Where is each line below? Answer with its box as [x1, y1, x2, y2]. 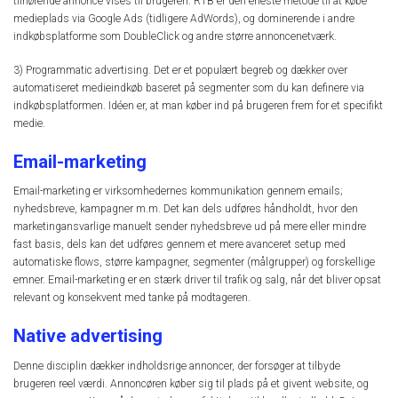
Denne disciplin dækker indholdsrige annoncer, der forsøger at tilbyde [13, 359, 340, 372]
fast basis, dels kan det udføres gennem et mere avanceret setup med [13, 238, 346, 251]
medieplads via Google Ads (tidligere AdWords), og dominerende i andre [13, 12, 354, 25]
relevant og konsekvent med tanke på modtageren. [13, 291, 251, 305]
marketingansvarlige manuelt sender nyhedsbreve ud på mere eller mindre [13, 220, 366, 234]
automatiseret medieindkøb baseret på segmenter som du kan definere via [13, 81, 364, 94]
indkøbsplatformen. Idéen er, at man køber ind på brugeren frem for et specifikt [13, 99, 383, 112]
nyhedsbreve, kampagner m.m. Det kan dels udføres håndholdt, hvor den [13, 203, 358, 216]
